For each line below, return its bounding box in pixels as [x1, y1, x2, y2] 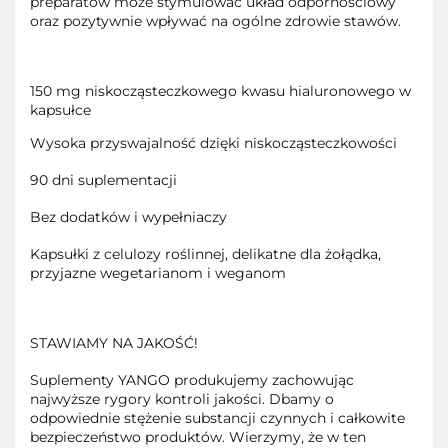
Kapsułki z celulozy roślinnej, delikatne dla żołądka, [30, 245, 381, 264]
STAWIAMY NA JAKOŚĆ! [30, 334, 198, 353]
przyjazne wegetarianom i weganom [30, 264, 286, 283]
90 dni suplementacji [30, 171, 177, 190]
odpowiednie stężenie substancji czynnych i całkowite [30, 409, 405, 428]
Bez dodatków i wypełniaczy [30, 208, 227, 227]
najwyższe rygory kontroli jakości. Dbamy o [30, 390, 334, 409]
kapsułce [30, 101, 91, 120]
